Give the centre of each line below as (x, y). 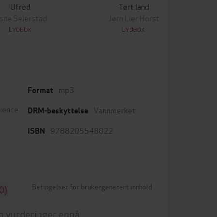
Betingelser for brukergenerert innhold (92, 186)
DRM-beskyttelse (58, 111)
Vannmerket (115, 110)
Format (40, 90)
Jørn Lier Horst (134, 18)
